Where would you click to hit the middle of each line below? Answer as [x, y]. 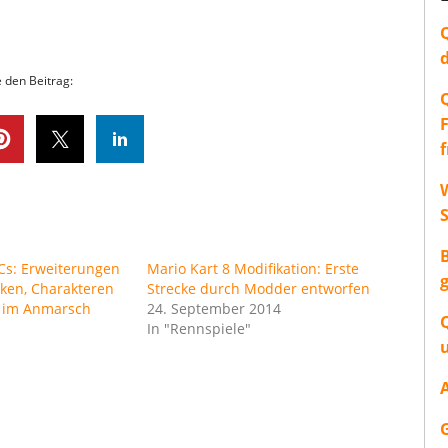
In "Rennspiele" [199, 328]
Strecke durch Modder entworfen [259, 288]
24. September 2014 [214, 308]
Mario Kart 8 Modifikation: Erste [253, 268]
